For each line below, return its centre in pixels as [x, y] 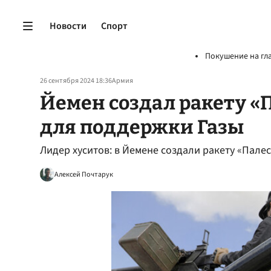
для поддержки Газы [142, 127]
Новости [68, 26]
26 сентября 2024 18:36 [76, 81]
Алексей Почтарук [84, 174]
